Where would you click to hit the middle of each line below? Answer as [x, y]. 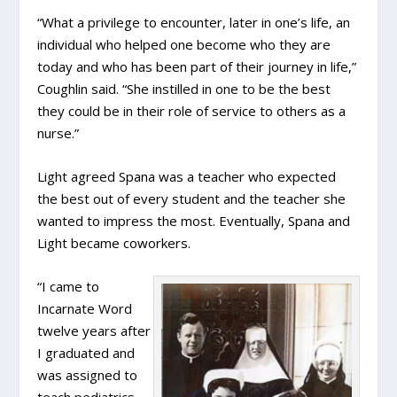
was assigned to [88, 374]
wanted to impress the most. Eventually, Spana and [194, 220]
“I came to [69, 286]
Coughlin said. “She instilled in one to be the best [184, 88]
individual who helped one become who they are [184, 44]
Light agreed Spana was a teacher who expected [187, 176]
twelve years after [94, 330]
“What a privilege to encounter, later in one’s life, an [194, 22]
